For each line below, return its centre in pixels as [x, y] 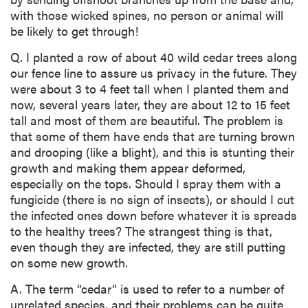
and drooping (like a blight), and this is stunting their [152, 151]
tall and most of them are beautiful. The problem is [147, 120]
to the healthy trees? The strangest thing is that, [141, 230]
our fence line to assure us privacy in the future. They [154, 72]
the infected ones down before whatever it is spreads [154, 214]
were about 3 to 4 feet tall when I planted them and [150, 88]
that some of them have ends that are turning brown [153, 135]
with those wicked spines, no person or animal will [147, 14]
